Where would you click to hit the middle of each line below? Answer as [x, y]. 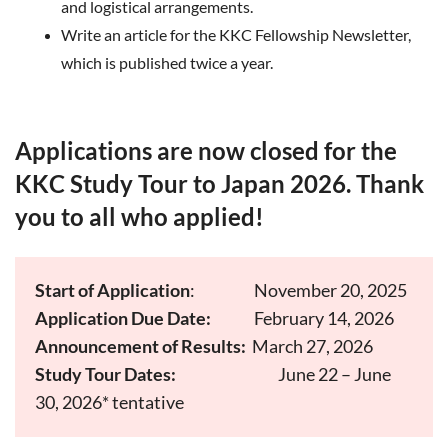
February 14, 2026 [322, 318]
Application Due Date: [123, 318]
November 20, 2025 [329, 290]
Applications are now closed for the [206, 150]
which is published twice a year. [167, 62]
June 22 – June [333, 374]
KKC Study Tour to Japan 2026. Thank [219, 183]
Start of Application [112, 290]
